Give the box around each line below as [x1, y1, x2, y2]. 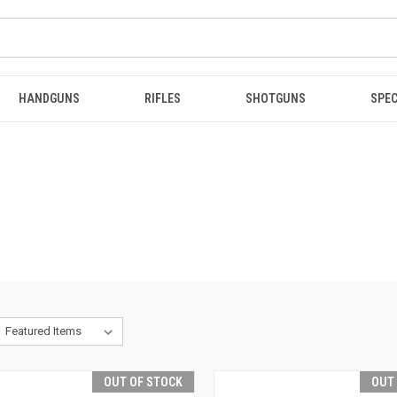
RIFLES [144, 91, 181, 105]
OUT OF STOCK [103, 375, 183, 389]
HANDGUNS [18, 91, 80, 105]
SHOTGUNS [245, 91, 307, 105]
